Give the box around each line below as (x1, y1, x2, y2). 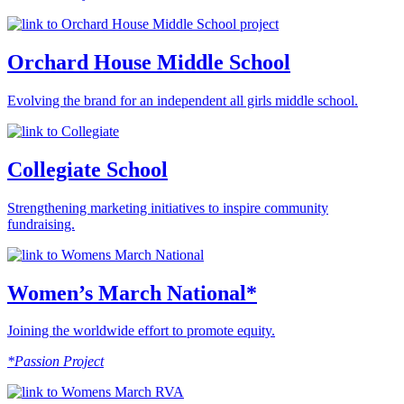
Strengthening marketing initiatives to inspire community (7, 199, 328, 216)
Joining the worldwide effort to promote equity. (7, 323, 275, 339)
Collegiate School (7, 157, 168, 181)
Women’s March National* (7, 280, 257, 305)
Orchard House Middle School (7, 50, 290, 74)
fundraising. (7, 216, 75, 232)
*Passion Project (7, 353, 104, 370)
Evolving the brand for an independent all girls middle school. (7, 92, 358, 108)
